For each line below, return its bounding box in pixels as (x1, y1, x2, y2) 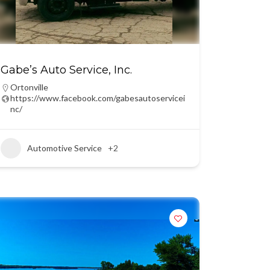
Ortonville (10, 82, 48, 92)
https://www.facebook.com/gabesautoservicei (10, 93, 185, 103)
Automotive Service (27, 143, 102, 153)
